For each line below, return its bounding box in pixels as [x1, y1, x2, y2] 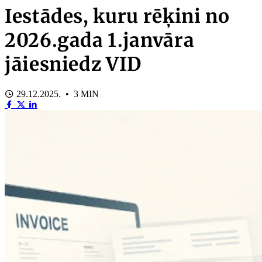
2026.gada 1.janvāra [5, 28, 195, 52]
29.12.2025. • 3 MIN [14, 89, 99, 99]
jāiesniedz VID [5, 52, 142, 76]
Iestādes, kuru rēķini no [5, 4, 230, 28]
